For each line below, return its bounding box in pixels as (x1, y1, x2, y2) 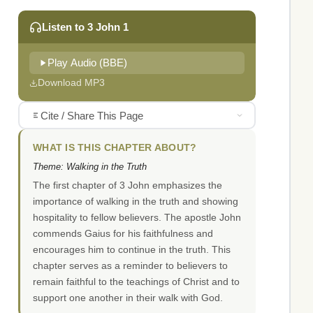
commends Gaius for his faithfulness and (33, 228, 213, 240)
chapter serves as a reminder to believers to (33, 260, 228, 272)
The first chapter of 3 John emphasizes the (33, 180, 222, 191)
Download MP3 (38, 77, 105, 89)
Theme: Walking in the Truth (33, 161, 147, 173)
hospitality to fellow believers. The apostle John (33, 212, 241, 224)
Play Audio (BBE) (48, 57, 127, 69)
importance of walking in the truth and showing (33, 196, 238, 208)
